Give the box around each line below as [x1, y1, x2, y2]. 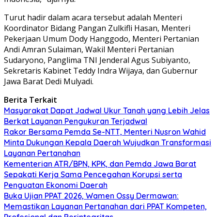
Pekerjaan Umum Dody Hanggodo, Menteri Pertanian [4, 33, 199, 44]
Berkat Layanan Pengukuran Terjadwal [4, 116, 147, 126]
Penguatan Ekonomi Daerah [4, 180, 108, 190]
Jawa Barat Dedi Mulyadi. [4, 76, 93, 87]
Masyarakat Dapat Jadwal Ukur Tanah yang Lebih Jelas [4, 105, 210, 115]
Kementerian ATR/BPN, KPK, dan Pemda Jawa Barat [4, 158, 196, 169]
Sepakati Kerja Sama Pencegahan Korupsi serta [4, 169, 182, 179]
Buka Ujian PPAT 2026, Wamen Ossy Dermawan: [4, 190, 179, 201]
